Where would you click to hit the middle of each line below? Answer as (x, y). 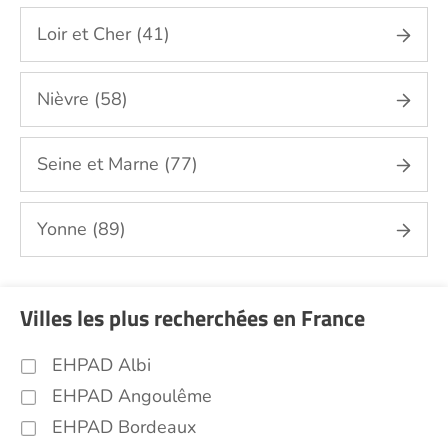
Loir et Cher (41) (103, 34)
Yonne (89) (81, 229)
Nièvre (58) (82, 99)
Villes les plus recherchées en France (192, 318)
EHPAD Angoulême (132, 396)
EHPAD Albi (101, 365)
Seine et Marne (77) (117, 164)
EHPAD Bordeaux (124, 427)
